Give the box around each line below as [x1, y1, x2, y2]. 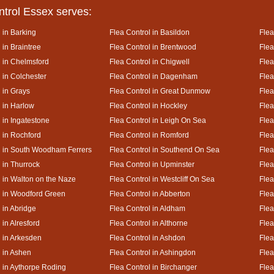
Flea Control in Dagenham [109, 72, 198, 80]
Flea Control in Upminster [109, 160, 194, 168]
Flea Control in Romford [109, 131, 189, 139]
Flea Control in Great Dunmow [109, 87, 210, 95]
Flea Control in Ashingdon [109, 248, 196, 256]
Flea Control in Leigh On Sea [109, 116, 206, 124]
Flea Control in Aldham [109, 204, 185, 212]
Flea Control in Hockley [109, 102, 187, 109]
